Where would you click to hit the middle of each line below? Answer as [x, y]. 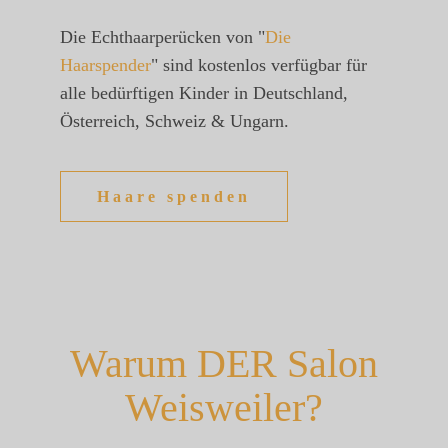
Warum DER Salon [224, 364]
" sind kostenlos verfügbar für [259, 65]
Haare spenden [174, 197]
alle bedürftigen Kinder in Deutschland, [204, 93]
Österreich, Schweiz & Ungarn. [174, 121]
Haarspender [105, 65]
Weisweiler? [224, 408]
